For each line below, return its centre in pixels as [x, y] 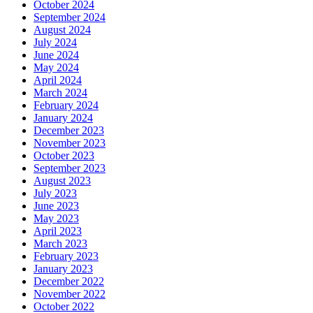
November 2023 [70, 143]
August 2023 [62, 181]
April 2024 [58, 80]
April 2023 [58, 231]
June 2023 [56, 206]
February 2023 [66, 256]
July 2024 [55, 43]
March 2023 [60, 244]
